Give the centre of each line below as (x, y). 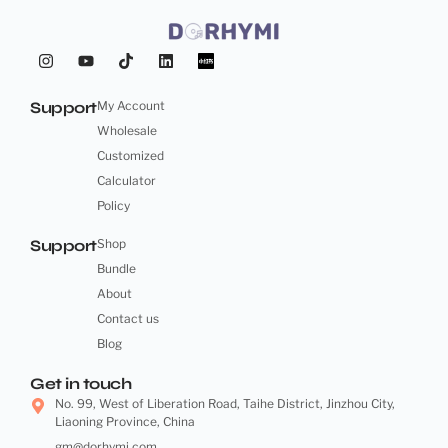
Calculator (126, 181)
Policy (113, 206)
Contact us (127, 319)
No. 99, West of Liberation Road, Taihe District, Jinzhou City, (225, 404)
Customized (130, 156)
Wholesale (126, 131)
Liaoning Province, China (125, 422)
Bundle (116, 269)
